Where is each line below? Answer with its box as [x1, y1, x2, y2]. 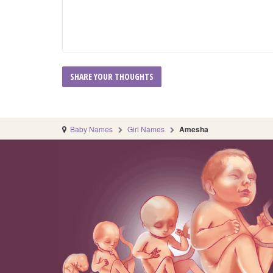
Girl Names [127, 124, 165, 135]
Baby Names [70, 124, 113, 135]
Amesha [179, 124, 209, 135]
